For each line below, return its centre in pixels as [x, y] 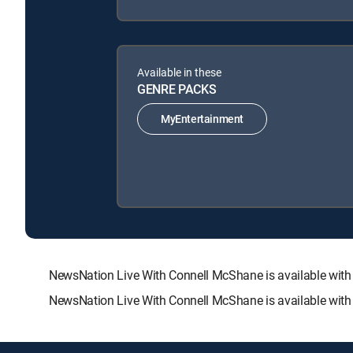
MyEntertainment [202, 119]
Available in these [179, 72]
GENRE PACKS [177, 89]
